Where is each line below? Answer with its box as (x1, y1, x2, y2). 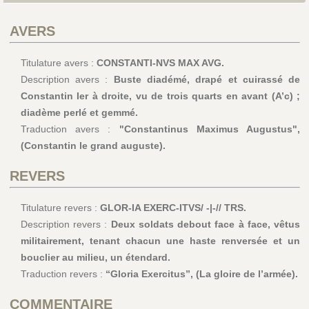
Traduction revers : (20, 268, 106, 280)
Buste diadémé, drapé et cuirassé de (113, 74, 301, 86)
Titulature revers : (20, 202, 100, 214)
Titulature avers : (20, 57, 97, 69)
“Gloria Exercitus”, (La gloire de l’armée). (105, 268, 298, 280)
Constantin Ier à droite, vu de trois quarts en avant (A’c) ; (20, 90, 301, 102)
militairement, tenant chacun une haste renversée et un (20, 235, 301, 247)
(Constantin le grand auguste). (20, 140, 166, 152)
